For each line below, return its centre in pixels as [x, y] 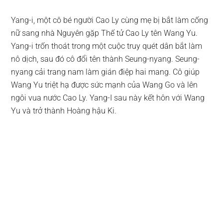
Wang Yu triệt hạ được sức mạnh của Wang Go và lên [105, 85]
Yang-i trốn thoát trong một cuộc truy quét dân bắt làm [107, 46]
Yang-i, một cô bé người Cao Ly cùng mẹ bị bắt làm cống [110, 20]
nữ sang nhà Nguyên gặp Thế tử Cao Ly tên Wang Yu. [105, 33]
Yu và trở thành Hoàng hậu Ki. [64, 111]
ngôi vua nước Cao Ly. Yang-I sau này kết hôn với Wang [108, 98]
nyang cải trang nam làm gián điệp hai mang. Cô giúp [106, 72]
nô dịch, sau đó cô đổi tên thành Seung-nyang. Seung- [106, 59]
